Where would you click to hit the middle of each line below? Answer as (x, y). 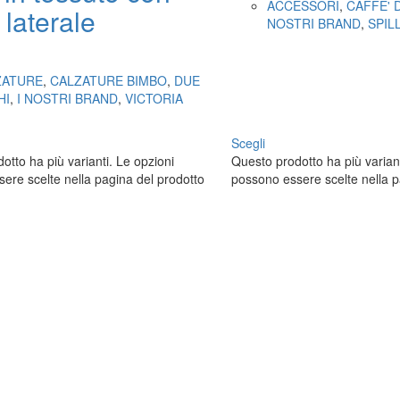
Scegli (248, 142)
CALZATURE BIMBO (108, 80)
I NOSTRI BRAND (67, 98)
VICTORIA (154, 98)
